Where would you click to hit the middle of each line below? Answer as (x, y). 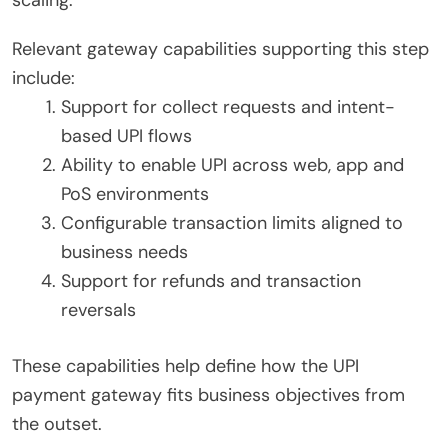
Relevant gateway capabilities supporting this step (220, 49)
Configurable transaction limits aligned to (232, 223)
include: (43, 78)
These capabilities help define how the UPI (185, 366)
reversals (98, 310)
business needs (124, 252)
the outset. (57, 424)
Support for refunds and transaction (211, 281)
